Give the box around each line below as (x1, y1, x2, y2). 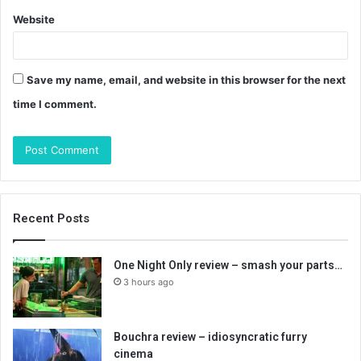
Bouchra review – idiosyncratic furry (114, 330, 307, 343)
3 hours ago (123, 276, 174, 288)
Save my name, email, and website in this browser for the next (27, 73, 346, 86)
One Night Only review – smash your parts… (114, 259, 342, 272)
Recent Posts (13, 211, 89, 226)
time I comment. (13, 98, 97, 110)
